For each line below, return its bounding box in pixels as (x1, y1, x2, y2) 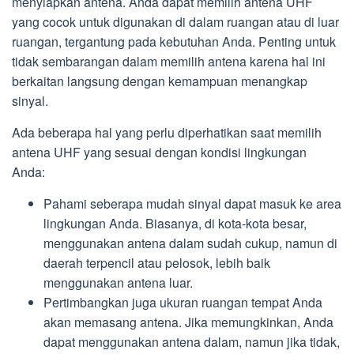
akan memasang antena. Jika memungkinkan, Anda (43, 313, 333, 332)
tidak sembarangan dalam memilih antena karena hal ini (12, 52, 326, 71)
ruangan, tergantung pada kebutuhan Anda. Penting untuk (12, 32, 336, 51)
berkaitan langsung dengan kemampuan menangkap (12, 72, 307, 91)
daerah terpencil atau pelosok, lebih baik (43, 254, 270, 273)
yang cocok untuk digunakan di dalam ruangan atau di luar (12, 13, 339, 32)
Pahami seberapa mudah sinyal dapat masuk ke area (43, 194, 341, 213)
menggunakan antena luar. (43, 273, 193, 292)
